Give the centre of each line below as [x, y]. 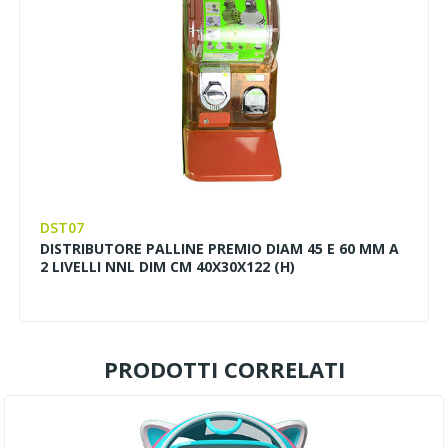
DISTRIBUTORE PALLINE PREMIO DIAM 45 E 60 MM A [220, 248]
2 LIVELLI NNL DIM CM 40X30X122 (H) [168, 266]
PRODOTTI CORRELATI [224, 368]
